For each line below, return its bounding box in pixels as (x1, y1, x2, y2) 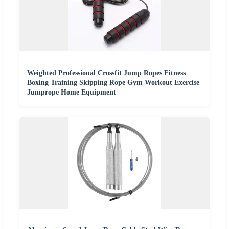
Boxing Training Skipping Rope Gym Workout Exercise (27, 79, 199, 87)
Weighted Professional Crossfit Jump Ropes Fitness (27, 69, 186, 77)
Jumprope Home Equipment (27, 88, 116, 97)
